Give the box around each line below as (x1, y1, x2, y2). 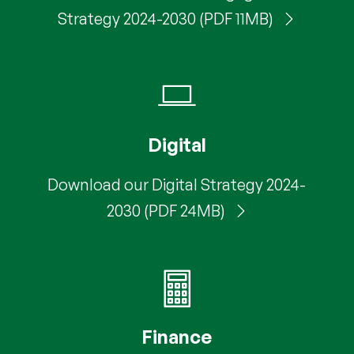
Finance (141, 324, 213, 348)
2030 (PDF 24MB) (106, 200, 228, 220)
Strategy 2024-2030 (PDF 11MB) (58, 8, 277, 28)
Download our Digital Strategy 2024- (47, 174, 307, 194)
